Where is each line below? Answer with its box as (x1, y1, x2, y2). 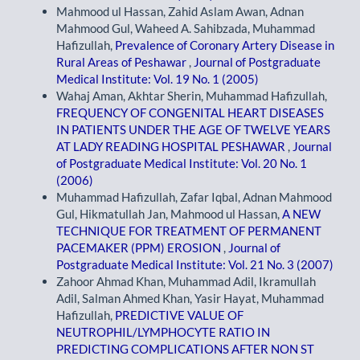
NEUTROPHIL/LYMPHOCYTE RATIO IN (56, 325, 270, 340)
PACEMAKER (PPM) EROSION (56, 240, 223, 256)
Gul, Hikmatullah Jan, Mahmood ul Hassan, (56, 207, 282, 222)
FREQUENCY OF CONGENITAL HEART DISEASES (56, 105, 324, 121)
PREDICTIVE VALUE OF (115, 308, 243, 323)
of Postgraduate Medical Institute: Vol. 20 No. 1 (56, 156, 307, 171)
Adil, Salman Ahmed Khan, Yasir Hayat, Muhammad (56, 291, 324, 306)
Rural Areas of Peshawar (56, 55, 189, 70)
